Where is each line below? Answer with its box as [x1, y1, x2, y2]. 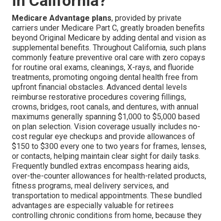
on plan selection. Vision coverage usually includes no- [12, 121, 200, 131]
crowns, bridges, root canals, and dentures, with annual [12, 102, 198, 111]
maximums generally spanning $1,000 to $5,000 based [12, 111, 200, 121]
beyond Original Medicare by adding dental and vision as [12, 33, 206, 42]
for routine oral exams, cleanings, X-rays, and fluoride [12, 62, 194, 72]
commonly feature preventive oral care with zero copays [12, 52, 205, 62]
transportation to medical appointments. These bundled [12, 190, 202, 200]
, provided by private [111, 13, 182, 23]
